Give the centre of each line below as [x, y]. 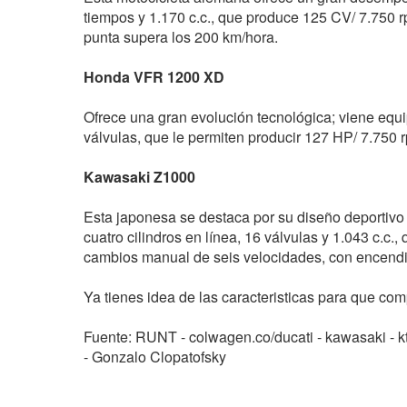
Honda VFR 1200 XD [154, 77]
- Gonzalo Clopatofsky [155, 357]
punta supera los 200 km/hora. [181, 37]
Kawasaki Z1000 [139, 177]
